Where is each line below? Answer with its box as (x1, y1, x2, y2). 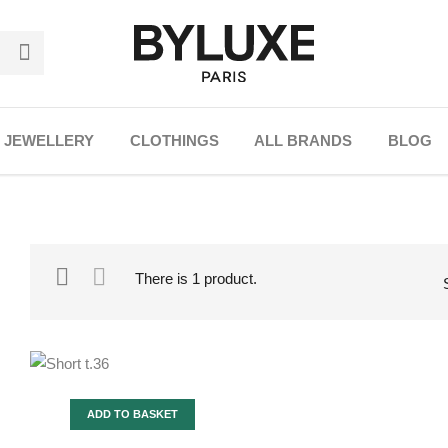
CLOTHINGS (129, 131, 219, 149)
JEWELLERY (3, 131, 94, 149)
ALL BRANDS (254, 131, 353, 149)
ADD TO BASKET (87, 408, 179, 421)
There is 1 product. (135, 269, 258, 287)
